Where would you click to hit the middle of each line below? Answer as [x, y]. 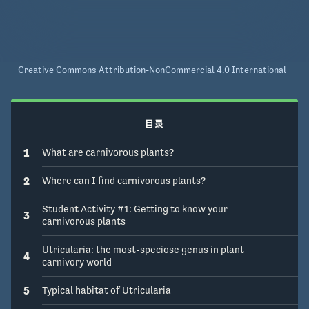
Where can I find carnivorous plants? [124, 181]
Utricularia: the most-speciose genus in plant [143, 250]
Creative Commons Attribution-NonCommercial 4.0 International [152, 70]
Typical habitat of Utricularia [107, 290]
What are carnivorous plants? [108, 152]
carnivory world [77, 262]
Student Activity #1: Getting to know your [135, 209]
